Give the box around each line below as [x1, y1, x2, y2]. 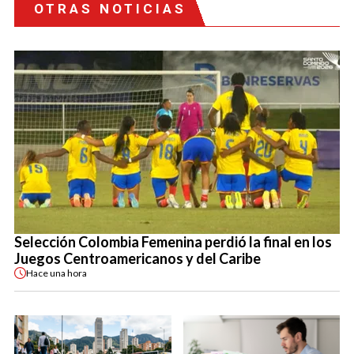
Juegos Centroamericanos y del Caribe [14, 250, 261, 268]
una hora [50, 266, 87, 279]
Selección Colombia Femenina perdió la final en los [14, 233, 332, 251]
